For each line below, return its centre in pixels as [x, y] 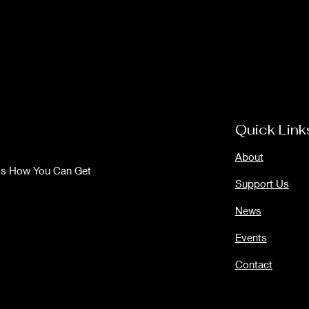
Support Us [262, 183]
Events [251, 237]
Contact [253, 264]
